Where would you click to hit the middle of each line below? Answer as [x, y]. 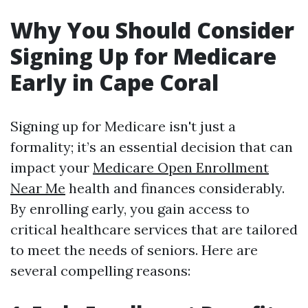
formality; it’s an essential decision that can [152, 147]
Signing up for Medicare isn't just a [123, 126]
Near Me [38, 188]
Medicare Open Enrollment [181, 167]
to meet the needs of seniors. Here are [134, 250]
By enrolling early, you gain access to [130, 209]
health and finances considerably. [175, 188]
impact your [52, 167]
